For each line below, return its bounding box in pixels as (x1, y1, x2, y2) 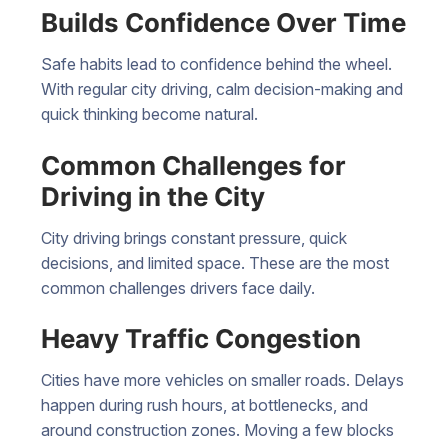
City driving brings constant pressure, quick (41, 227, 347, 248)
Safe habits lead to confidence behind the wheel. (41, 53, 392, 74)
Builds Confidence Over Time (41, 6, 406, 38)
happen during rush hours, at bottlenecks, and (41, 395, 368, 416)
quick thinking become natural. (41, 103, 258, 124)
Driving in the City (41, 180, 265, 212)
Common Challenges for (41, 149, 346, 181)
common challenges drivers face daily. (41, 277, 315, 298)
